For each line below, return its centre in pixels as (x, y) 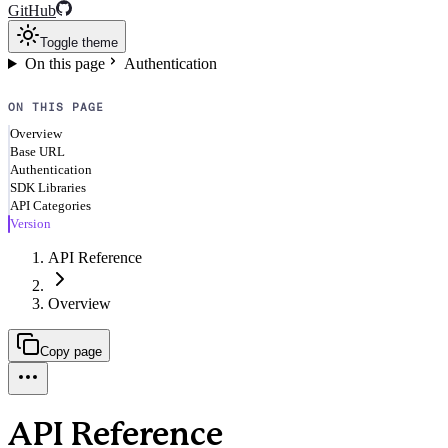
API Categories (50, 206)
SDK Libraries (48, 188)
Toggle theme (79, 42)
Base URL (37, 152)
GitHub (32, 10)
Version (30, 224)
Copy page (71, 352)
